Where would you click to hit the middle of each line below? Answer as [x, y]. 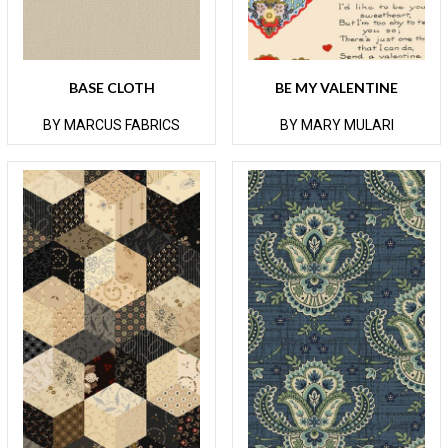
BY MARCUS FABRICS [111, 125]
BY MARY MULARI [336, 125]
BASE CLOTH [111, 87]
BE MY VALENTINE [336, 87]
